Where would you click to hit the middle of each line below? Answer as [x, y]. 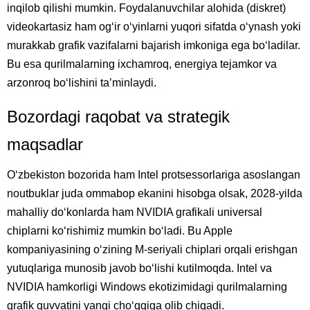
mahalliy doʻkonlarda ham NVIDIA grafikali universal [135, 212]
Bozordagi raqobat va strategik [118, 117]
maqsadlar [45, 145]
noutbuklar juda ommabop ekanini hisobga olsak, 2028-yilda [155, 194]
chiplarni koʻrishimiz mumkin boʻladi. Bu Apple [120, 231]
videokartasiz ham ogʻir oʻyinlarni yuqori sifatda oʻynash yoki [154, 27]
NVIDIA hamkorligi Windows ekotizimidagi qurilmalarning [147, 287]
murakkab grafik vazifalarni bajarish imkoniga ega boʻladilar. [154, 46]
